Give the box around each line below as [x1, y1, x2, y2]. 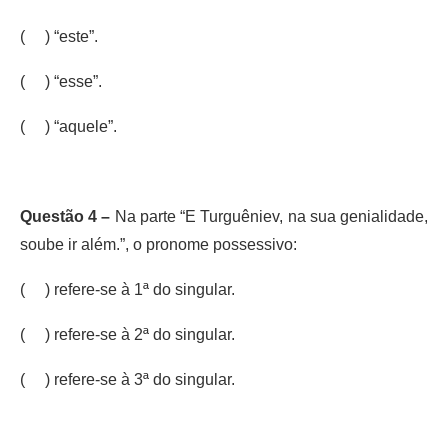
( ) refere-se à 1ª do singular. [20, 280, 235, 298]
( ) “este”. [20, 27, 98, 45]
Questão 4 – [20, 207, 115, 225]
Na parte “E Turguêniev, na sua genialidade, [114, 207, 429, 225]
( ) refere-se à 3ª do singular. [20, 370, 235, 388]
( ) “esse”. [20, 72, 102, 90]
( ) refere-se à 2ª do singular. [20, 325, 235, 343]
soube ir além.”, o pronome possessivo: [20, 235, 297, 253]
